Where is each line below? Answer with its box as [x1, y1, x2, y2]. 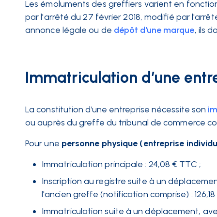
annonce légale [25, 25, 87, 35]
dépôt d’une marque [113, 25, 195, 35]
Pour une [25, 138, 60, 149]
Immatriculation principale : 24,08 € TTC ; [42, 159, 201, 170]
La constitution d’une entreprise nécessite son [25, 104, 206, 115]
